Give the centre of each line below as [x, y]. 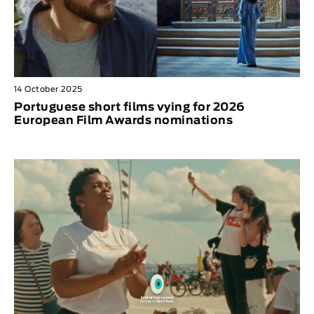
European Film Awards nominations [123, 121]
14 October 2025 [48, 90]
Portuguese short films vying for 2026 [130, 108]
